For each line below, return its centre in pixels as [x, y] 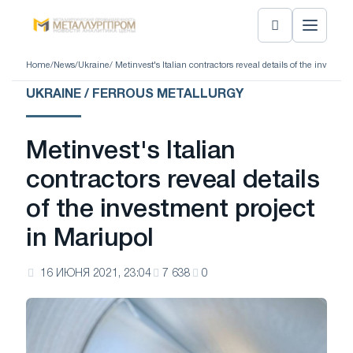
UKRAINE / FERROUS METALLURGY [135, 95]
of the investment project [171, 210]
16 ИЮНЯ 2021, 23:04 [96, 274]
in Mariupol [90, 239]
